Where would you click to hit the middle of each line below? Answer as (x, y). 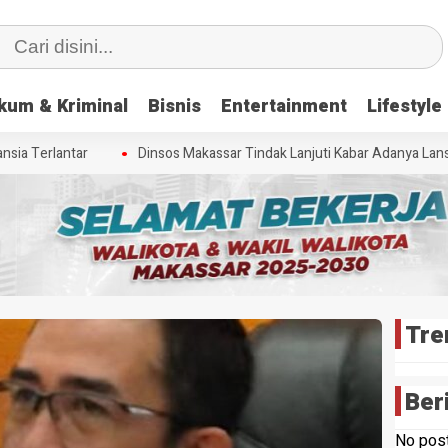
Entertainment (284, 106)
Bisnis (174, 106)
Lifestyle (404, 106)
